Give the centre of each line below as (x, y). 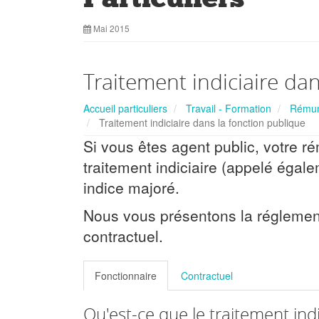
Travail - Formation (229, 108)
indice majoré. (131, 187)
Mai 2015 (110, 28)
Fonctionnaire (126, 276)
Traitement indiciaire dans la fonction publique (201, 122)
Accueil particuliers (125, 108)
